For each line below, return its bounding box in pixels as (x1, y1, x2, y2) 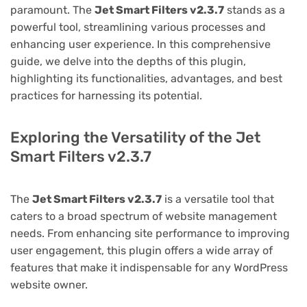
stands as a (224, 3, 285, 16)
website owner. (10, 278, 88, 291)
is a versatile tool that (162, 192, 274, 206)
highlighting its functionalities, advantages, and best (10, 71, 282, 85)
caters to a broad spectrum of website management (10, 209, 277, 223)
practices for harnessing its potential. (10, 88, 202, 102)
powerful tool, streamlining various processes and (10, 20, 266, 34)
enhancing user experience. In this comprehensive (10, 37, 271, 51)
